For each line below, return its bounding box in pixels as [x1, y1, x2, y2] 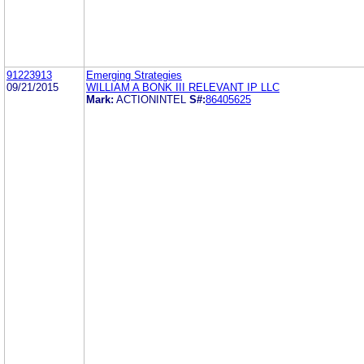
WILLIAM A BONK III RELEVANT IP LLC [86, 80, 279, 93]
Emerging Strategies [86, 68, 182, 81]
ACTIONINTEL [116, 93, 186, 106]
